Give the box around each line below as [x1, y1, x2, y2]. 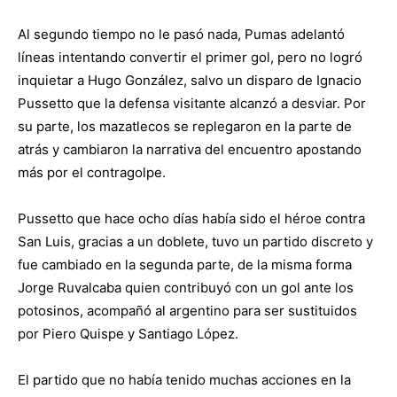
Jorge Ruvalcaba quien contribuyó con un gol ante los [18, 279, 354, 297]
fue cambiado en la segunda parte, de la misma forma [18, 256, 352, 274]
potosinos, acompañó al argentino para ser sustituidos [18, 302, 357, 320]
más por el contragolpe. [18, 164, 166, 182]
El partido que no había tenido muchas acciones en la [18, 371, 351, 389]
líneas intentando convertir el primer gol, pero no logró [18, 49, 362, 66]
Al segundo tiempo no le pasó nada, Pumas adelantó [18, 26, 345, 43]
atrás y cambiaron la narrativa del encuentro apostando [18, 141, 362, 159]
